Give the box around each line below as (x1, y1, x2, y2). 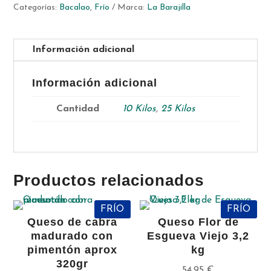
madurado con (31, 229, 114, 242)
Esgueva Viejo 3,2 (147, 229, 250, 242)
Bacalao (59, 3, 91, 12)
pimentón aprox (27, 243, 117, 256)
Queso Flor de (157, 215, 239, 228)
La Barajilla (147, 3, 191, 12)
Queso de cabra (27, 215, 117, 228)
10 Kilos (123, 104, 157, 114)
